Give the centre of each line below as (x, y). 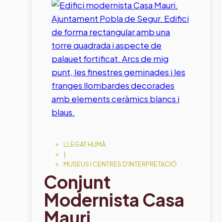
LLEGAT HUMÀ (84, 144)
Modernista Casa (114, 199)
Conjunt (77, 181)
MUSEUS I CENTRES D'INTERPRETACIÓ (120, 164)
